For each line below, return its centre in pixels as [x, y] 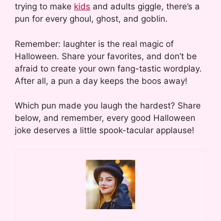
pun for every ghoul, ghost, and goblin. [91, 19]
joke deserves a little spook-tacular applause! [105, 130]
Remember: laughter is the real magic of [94, 44]
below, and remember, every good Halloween [105, 118]
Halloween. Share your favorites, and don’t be [106, 56]
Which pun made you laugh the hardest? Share [108, 106]
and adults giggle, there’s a [145, 7]
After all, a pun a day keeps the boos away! [101, 81]
